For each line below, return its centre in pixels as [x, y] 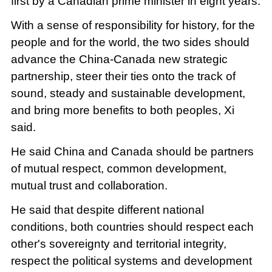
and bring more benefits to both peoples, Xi [122, 110]
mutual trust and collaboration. [89, 186]
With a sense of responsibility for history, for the [133, 25]
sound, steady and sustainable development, [128, 93]
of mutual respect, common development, [118, 169]
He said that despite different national [107, 210]
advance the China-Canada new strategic [119, 59]
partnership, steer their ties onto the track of [123, 76]
